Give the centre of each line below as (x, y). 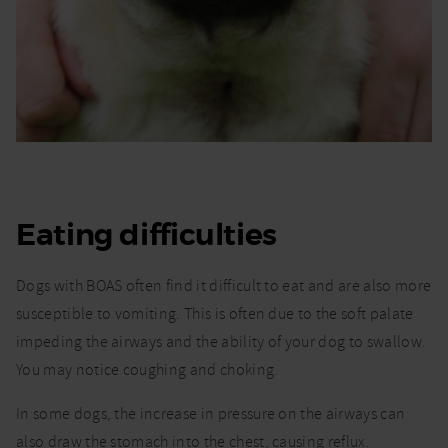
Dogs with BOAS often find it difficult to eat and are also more (224, 286)
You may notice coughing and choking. (147, 370)
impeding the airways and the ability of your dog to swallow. (221, 342)
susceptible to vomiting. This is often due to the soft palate (215, 314)
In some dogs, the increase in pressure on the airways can (211, 414)
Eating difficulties (146, 235)
